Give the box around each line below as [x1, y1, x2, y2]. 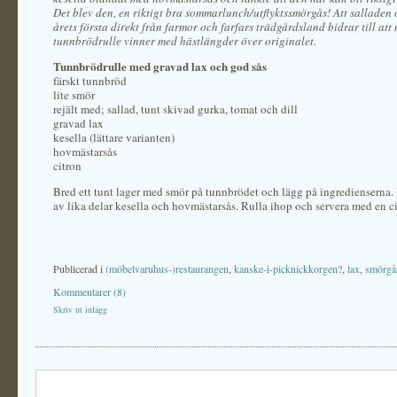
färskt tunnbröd [53, 73, 127, 89]
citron [53, 158, 82, 174]
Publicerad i [53, 261, 105, 276]
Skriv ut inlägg [53, 303, 107, 315]
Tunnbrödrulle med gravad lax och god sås [53, 58, 267, 74]
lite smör [53, 87, 95, 103]
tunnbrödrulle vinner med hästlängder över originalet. [53, 33, 316, 49]
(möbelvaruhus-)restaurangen [105, 261, 229, 276]
